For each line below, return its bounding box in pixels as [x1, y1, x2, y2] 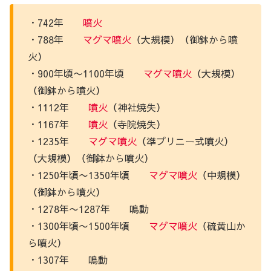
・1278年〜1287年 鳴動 [28, 201, 149, 215]
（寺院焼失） [108, 117, 166, 131]
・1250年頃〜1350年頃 [28, 168, 149, 181]
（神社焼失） [108, 100, 166, 114]
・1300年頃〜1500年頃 [28, 218, 149, 232]
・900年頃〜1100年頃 [28, 66, 143, 80]
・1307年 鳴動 [28, 252, 108, 266]
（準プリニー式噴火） [137, 134, 233, 148]
